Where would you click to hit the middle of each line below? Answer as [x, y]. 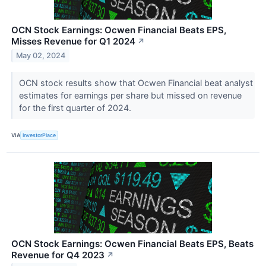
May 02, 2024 [41, 56]
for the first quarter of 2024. [76, 107]
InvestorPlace [39, 135]
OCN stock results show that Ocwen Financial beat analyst [136, 83]
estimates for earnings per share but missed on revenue [130, 95]
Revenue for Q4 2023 [58, 255]
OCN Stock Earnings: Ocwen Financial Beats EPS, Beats [132, 243]
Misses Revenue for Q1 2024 [73, 41]
